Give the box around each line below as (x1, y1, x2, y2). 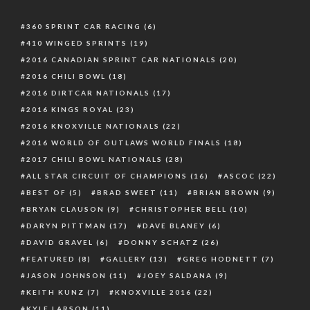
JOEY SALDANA (143, 271, 212, 280)
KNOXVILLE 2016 (115, 287, 192, 296)
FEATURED (26, 254, 75, 263)
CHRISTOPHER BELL (135, 204, 227, 213)
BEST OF (26, 188, 66, 197)
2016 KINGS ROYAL (26, 104, 113, 113)
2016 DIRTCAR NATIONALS (26, 88, 150, 97)
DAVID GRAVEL (26, 237, 93, 246)
